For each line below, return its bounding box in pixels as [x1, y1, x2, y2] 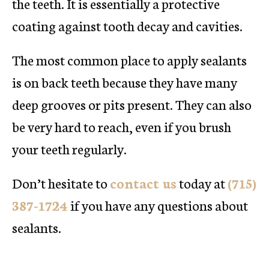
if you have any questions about [68, 195, 248, 214]
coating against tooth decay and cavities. [12, 15, 243, 35]
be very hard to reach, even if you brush [12, 116, 231, 136]
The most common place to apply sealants [12, 49, 247, 69]
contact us [110, 172, 177, 192]
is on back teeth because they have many [12, 71, 237, 91]
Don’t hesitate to [12, 172, 110, 192]
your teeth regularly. [12, 138, 127, 158]
